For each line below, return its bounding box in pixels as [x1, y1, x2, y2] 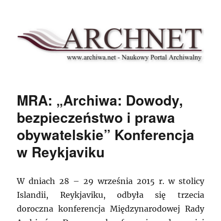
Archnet [17, 19, 61, 36]
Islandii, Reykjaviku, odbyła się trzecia [17, 190, 204, 200]
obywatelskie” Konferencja [17, 124, 195, 145]
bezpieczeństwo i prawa [17, 107, 176, 128]
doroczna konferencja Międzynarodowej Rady [17, 204, 204, 214]
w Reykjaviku [17, 142, 105, 162]
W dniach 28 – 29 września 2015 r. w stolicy [17, 176, 204, 186]
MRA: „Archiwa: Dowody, [17, 90, 184, 110]
